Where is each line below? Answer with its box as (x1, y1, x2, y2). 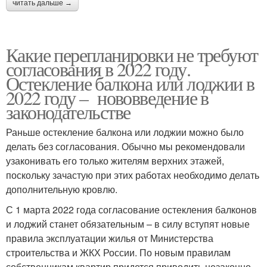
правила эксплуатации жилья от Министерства (6, 231, 213, 246)
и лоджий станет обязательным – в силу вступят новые (6, 217, 250, 231)
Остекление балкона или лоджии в (6, 70, 254, 97)
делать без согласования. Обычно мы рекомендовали (6, 139, 245, 154)
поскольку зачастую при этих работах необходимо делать (6, 168, 259, 182)
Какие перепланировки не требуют (6, 42, 258, 68)
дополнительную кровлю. (6, 182, 117, 197)
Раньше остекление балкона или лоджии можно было (6, 125, 244, 139)
